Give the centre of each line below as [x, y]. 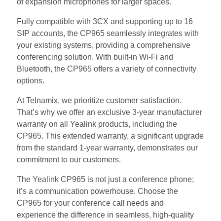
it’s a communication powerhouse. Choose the [97, 191]
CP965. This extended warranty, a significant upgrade [110, 136]
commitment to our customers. [69, 159]
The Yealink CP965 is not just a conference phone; [105, 179]
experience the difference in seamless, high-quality [105, 215]
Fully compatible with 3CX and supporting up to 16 [105, 21]
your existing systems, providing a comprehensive [104, 45]
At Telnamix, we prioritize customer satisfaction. [99, 100]
